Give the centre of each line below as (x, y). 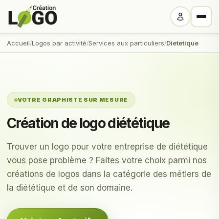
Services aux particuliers (126, 43)
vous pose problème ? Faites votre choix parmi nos (107, 160)
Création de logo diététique (88, 123)
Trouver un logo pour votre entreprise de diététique (107, 147)
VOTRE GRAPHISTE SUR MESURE (73, 100)
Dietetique (182, 43)
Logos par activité (59, 43)
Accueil (18, 43)
